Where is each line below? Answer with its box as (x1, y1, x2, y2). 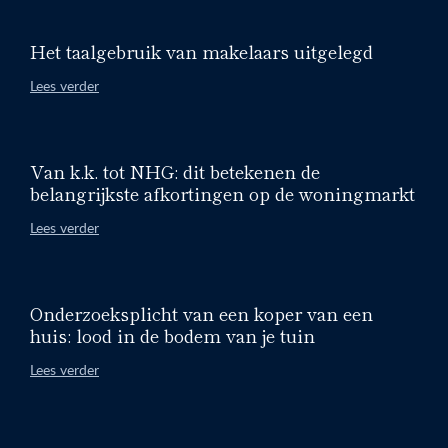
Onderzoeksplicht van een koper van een (30, 299, 373, 326)
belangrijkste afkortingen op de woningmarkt (30, 179, 415, 206)
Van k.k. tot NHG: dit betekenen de (30, 157, 320, 184)
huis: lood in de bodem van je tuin (30, 321, 315, 348)
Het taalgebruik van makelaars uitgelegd (30, 37, 373, 64)
